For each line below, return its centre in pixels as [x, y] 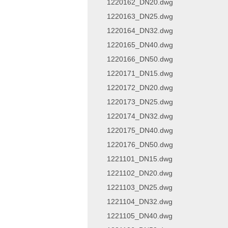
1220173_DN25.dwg [140, 102]
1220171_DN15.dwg [140, 73]
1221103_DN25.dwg [140, 187]
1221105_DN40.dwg [140, 216]
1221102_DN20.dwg [140, 173]
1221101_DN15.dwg [140, 159]
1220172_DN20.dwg [140, 88]
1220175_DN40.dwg [140, 130]
